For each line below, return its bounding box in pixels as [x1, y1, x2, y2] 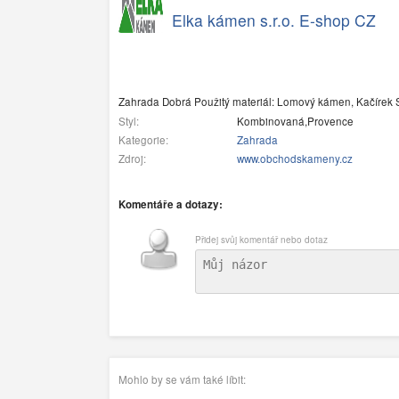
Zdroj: [118, 151, 146, 167]
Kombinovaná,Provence [234, 114, 354, 129]
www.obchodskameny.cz [237, 151, 353, 167]
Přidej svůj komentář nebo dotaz [195, 233, 328, 247]
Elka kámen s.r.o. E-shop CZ [172, 8, 376, 31]
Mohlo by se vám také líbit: [118, 372, 246, 387]
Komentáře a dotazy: [118, 196, 223, 212]
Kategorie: [118, 133, 168, 148]
